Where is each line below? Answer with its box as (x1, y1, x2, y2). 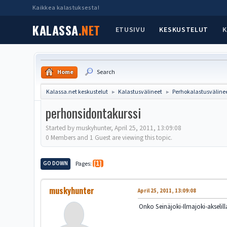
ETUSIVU (115, 24, 145, 35)
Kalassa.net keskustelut (46, 88, 108, 96)
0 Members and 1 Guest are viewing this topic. (46, 132, 173, 142)
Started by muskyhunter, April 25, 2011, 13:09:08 (46, 123, 182, 133)
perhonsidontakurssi (46, 103, 141, 123)
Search (97, 68, 116, 77)
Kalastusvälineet (118, 88, 163, 96)
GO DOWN (43, 159, 68, 167)
